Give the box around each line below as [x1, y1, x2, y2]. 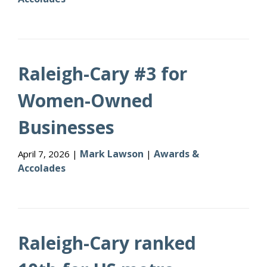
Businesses [18, 115, 114, 139]
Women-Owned [18, 88, 153, 113]
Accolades [18, 162, 66, 175]
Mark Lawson [80, 147, 144, 160]
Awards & [154, 147, 199, 160]
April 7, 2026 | [18, 148, 80, 160]
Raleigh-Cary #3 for [18, 61, 187, 86]
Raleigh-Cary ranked [18, 231, 196, 255]
